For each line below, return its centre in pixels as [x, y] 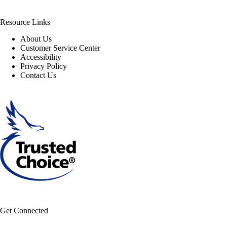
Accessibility [41, 57]
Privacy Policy [44, 66]
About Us [36, 39]
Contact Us [38, 75]
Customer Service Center [60, 48]
